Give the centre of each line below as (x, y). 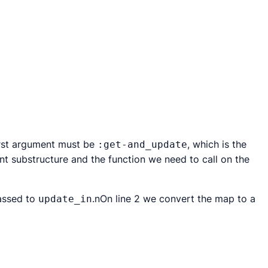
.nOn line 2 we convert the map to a (174, 199)
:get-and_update (142, 144)
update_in (65, 199)
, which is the (217, 144)
